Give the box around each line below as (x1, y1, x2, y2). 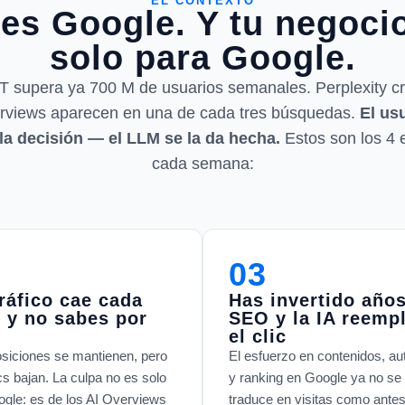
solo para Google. (49, 38, 356, 77)
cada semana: (151, 154, 254, 173)
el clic (229, 325, 287, 346)
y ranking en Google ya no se (229, 369, 401, 385)
